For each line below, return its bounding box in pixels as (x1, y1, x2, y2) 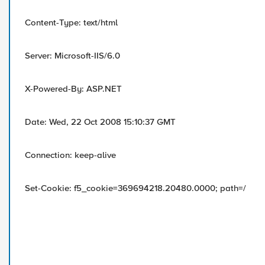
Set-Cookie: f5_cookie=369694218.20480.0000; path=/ (25, 183, 246, 193)
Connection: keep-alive (25, 150, 116, 160)
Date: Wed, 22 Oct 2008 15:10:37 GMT (25, 117, 176, 127)
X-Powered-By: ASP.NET (25, 83, 122, 94)
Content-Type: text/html (25, 17, 118, 28)
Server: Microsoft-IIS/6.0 (25, 50, 120, 61)
